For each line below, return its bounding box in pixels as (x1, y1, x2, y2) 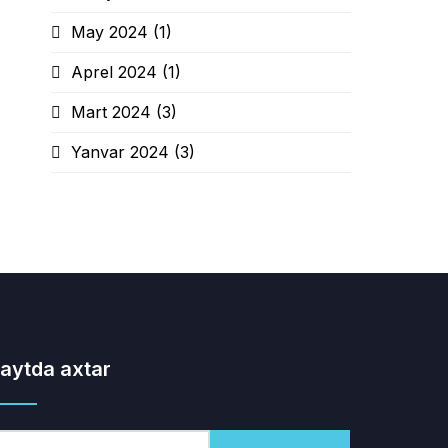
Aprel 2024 (71, 62, 162, 82)
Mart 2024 (71, 102, 156, 122)
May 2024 (71, 22, 153, 42)
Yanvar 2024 (71, 142, 174, 162)
